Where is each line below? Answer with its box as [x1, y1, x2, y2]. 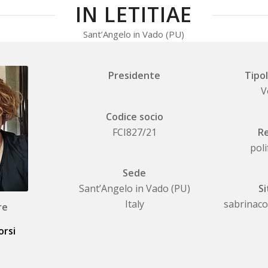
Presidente [108, 69, 160, 83]
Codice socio [105, 109, 163, 123]
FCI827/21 [112, 125, 157, 139]
